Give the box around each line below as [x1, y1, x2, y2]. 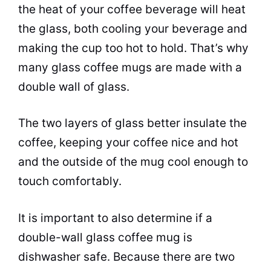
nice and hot [168, 135, 238, 149]
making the [18, 41, 82, 55]
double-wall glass [18, 230, 118, 244]
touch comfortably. [18, 174, 122, 188]
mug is [153, 230, 192, 244]
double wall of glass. [18, 79, 129, 94]
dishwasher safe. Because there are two [18, 249, 235, 264]
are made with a [152, 60, 242, 74]
